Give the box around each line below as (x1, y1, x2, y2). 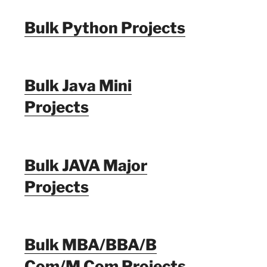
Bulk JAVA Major (24, 156, 147, 175)
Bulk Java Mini (24, 76, 132, 95)
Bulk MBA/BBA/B (24, 235, 157, 254)
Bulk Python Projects (24, 18, 185, 37)
